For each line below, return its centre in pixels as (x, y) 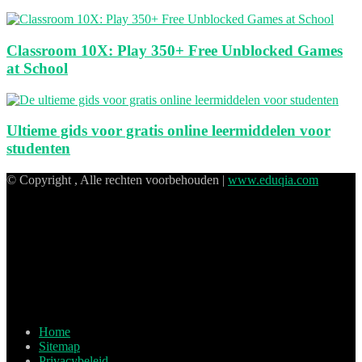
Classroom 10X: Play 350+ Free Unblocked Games (175, 50)
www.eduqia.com (273, 180)
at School (37, 68)
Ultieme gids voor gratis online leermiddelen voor (168, 131)
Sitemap (59, 346)
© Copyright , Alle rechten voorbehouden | (117, 180)
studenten (38, 149)
